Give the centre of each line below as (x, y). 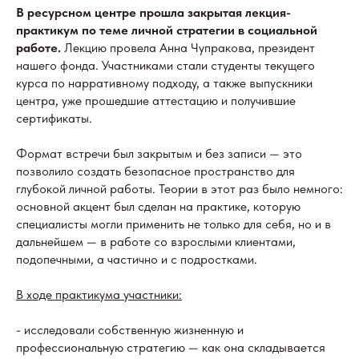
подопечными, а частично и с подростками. (137, 259)
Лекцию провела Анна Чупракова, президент (188, 47)
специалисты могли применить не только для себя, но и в (173, 224)
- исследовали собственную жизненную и (130, 329)
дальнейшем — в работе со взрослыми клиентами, (156, 241)
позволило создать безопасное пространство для (155, 171)
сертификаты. (54, 118)
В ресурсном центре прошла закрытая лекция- (153, 12)
